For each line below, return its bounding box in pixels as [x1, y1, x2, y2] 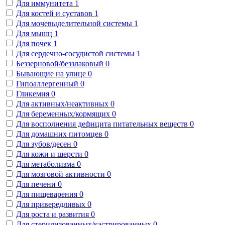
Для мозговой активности [16, 169, 107, 178]
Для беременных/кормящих [16, 109, 112, 118]
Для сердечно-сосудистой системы [16, 49, 137, 58]
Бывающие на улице [16, 69, 88, 78]
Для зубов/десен [16, 139, 73, 148]
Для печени [16, 179, 58, 188]
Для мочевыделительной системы [16, 19, 134, 28]
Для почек [16, 39, 53, 48]
